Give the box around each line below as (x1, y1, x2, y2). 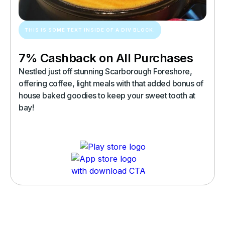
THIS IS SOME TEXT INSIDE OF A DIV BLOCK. (25, 27, 155, 33)
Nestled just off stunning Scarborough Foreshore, (19, 66, 192, 76)
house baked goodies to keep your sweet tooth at (19, 90, 195, 100)
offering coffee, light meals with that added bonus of (19, 78, 203, 88)
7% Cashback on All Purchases (19, 51, 193, 65)
